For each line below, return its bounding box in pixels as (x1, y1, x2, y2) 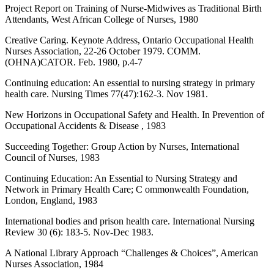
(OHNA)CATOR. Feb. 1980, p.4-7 (5, 56, 143, 67)
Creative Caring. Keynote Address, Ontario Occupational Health (5, 34, 254, 45)
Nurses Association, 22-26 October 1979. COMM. (5, 45, 201, 56)
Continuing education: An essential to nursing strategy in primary (5, 77, 255, 88)
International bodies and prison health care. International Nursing (5, 215, 254, 226)
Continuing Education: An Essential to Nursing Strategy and (5, 172, 237, 183)
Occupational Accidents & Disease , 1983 (5, 120, 166, 131)
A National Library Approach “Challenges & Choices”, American (5, 247, 258, 258)
